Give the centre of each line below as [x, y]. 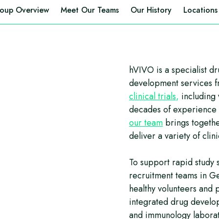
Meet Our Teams [90, 10]
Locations [200, 10]
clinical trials [153, 96]
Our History [151, 10]
